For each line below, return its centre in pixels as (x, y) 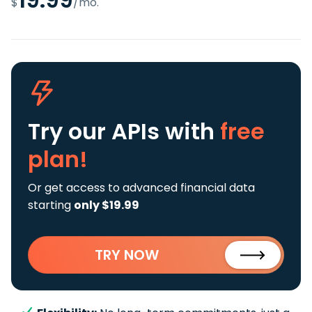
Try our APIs (96, 131)
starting (51, 205)
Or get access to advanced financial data (141, 187)
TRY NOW (127, 255)
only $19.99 (107, 205)
